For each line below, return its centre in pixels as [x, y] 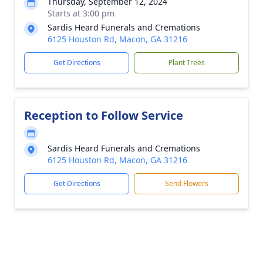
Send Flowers [186, 183]
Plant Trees [186, 63]
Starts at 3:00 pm [81, 13]
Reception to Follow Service [104, 115]
